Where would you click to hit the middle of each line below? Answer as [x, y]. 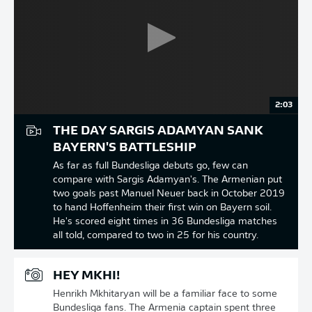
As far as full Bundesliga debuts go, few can [150, 166]
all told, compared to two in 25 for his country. [156, 236]
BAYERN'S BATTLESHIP [125, 148]
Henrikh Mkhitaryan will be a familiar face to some [165, 294]
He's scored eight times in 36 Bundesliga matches [165, 222]
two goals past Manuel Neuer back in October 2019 [169, 194]
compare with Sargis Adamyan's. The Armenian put [167, 180]
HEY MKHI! [86, 276]
